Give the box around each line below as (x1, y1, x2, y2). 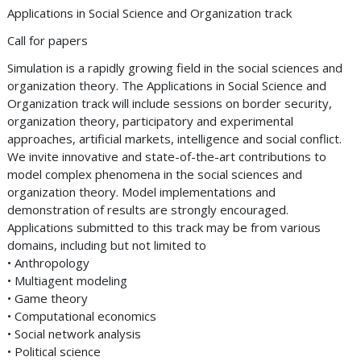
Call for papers (7, 32, 88, 48)
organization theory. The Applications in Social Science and (7, 77, 326, 93)
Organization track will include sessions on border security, (7, 95, 332, 111)
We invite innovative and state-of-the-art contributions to (7, 148, 326, 164)
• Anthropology (7, 255, 89, 271)
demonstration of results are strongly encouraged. (7, 201, 288, 218)
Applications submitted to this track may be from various (7, 219, 321, 235)
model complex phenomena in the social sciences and (7, 166, 302, 182)
